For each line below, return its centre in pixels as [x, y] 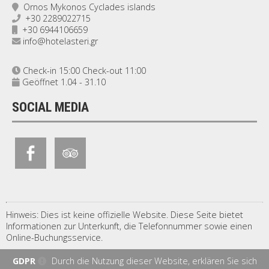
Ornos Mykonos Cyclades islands [87, 7]
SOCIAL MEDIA [50, 107]
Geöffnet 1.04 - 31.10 [63, 82]
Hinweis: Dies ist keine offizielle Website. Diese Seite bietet [125, 215]
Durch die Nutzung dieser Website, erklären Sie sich [153, 261]
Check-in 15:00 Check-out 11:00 [83, 71]
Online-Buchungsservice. [54, 237]
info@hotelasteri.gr [60, 41]
